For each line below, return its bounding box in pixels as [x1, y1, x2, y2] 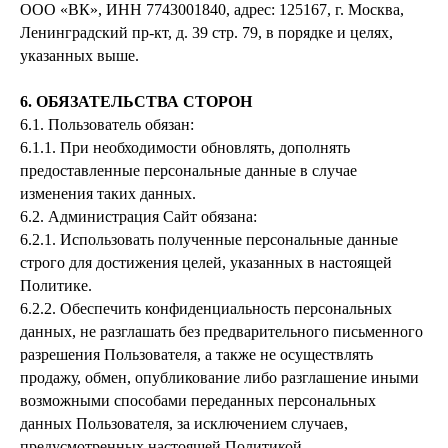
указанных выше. [20, 47, 139, 64]
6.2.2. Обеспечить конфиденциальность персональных [20, 300, 392, 317]
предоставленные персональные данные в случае [20, 162, 357, 179]
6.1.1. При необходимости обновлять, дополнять [20, 139, 350, 156]
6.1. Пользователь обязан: [20, 116, 194, 133]
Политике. [20, 277, 92, 294]
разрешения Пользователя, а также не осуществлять [20, 346, 373, 363]
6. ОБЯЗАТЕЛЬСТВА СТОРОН [20, 93, 252, 110]
